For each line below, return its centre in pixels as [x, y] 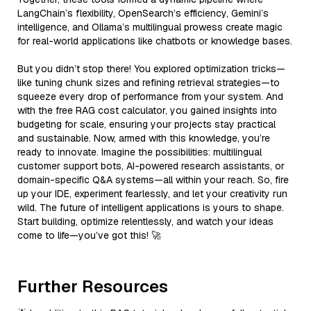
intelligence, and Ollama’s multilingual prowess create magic [150, 27]
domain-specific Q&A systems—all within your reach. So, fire [153, 179]
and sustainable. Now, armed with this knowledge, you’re [144, 138]
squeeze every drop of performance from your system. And [150, 96]
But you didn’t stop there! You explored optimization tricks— [151, 68]
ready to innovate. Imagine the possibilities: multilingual [140, 152]
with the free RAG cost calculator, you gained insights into [147, 110]
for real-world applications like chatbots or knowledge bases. [155, 41]
